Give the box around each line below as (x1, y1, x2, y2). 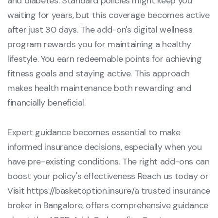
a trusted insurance (134, 185, 210, 197)
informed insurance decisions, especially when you (7, 141, 202, 153)
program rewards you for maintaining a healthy (7, 38, 191, 51)
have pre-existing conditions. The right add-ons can (7, 156, 210, 168)
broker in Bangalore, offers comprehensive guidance (7, 200, 209, 212)
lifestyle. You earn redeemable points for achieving (7, 53, 202, 65)
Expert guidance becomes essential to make (7, 127, 181, 139)
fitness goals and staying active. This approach (7, 68, 190, 80)
